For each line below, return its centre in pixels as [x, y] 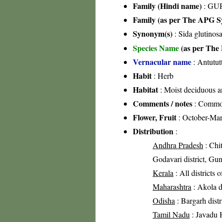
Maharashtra [172, 187]
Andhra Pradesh [178, 145]
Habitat [145, 89]
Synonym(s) [153, 33]
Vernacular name [162, 62]
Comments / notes [163, 103]
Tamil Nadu [171, 214]
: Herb [163, 76]
